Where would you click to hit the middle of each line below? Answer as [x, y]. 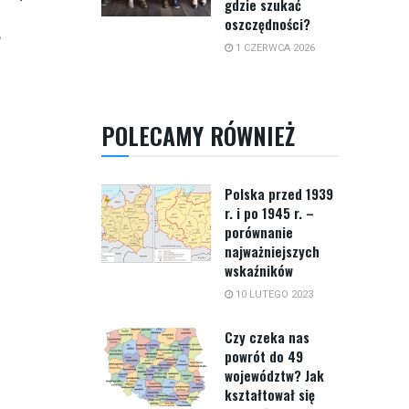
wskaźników [259, 271]
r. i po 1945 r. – [269, 213]
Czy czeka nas [267, 337]
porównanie [259, 232]
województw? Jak [274, 376]
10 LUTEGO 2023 [273, 295]
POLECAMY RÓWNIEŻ [198, 136]
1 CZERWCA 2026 [274, 48]
